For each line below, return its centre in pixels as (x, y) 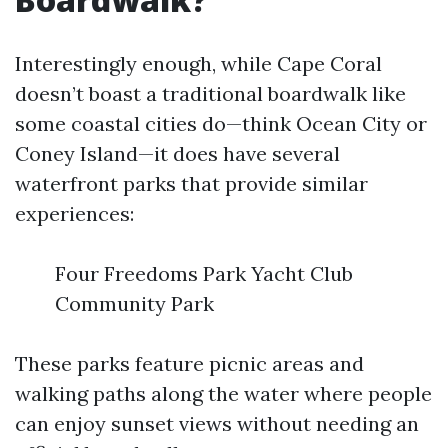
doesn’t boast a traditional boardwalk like (210, 93)
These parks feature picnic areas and (189, 363)
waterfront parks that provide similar (191, 183)
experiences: (74, 213)
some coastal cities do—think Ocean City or (221, 123)
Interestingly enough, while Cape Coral (198, 63)
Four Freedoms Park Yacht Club (204, 273)
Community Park (134, 303)
